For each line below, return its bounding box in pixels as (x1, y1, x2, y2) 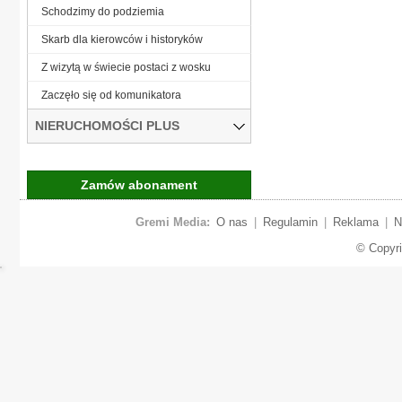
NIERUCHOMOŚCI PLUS (35, 118, 179, 133)
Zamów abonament (81, 177, 197, 192)
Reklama (332, 214, 379, 229)
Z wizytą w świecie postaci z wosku (41, 60, 211, 74)
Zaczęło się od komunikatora (41, 88, 181, 101)
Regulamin (262, 214, 318, 229)
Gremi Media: (135, 214, 210, 229)
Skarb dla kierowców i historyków (41, 32, 203, 46)
